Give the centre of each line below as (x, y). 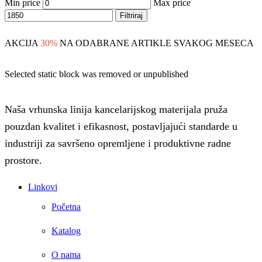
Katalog (66, 231)
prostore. (23, 160)
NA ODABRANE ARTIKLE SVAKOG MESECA (157, 43)
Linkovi (43, 187)
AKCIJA (21, 43)
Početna (66, 207)
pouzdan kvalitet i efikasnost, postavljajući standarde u (121, 126)
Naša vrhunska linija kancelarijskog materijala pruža (116, 109)
